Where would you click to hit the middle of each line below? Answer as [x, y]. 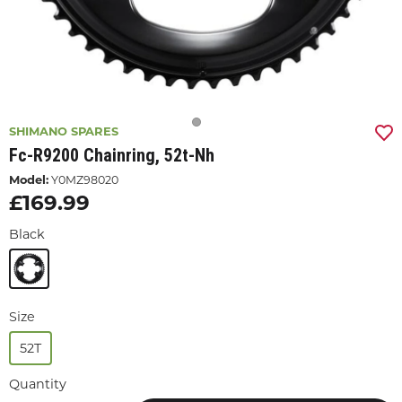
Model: [29, 179]
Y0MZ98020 [83, 180]
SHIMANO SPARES [64, 131]
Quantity [38, 384]
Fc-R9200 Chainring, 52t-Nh [112, 155]
